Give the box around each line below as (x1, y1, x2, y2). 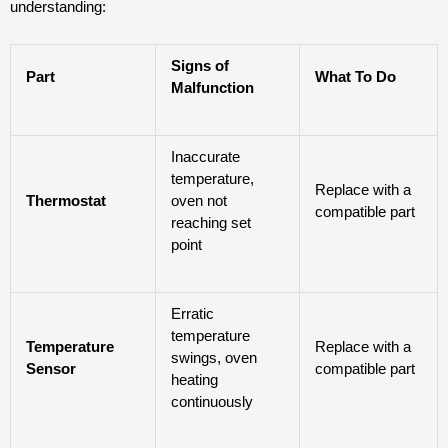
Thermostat (26, 191, 106, 209)
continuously (171, 392, 253, 410)
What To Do (315, 67, 396, 85)
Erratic (171, 304, 214, 322)
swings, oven (171, 348, 257, 366)
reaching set (171, 213, 251, 231)
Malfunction (171, 78, 254, 96)
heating (171, 370, 218, 388)
